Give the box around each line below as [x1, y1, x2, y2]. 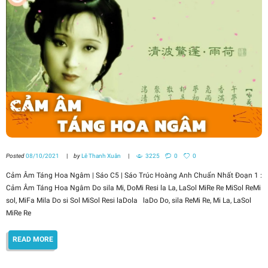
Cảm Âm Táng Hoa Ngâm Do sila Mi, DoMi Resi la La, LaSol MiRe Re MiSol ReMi [6, 183, 261, 192]
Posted [6, 152, 26, 159]
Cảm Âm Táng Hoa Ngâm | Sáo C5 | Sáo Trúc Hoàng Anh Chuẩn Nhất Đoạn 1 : [6, 170, 262, 179]
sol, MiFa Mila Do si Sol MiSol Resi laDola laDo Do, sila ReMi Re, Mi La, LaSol [6, 196, 251, 205]
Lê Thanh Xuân [81, 152, 121, 159]
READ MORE [13, 235, 54, 244]
